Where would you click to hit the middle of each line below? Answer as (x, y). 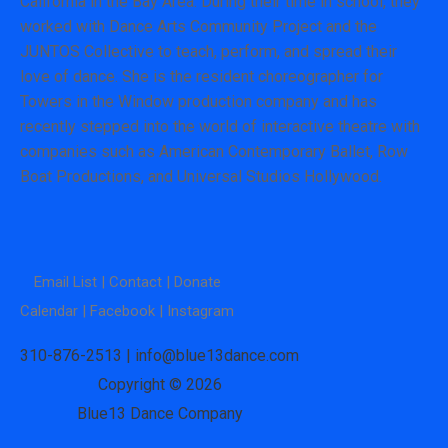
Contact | (141, 281)
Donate (197, 281)
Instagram (200, 310)
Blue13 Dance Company (159, 413)
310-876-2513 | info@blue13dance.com (159, 355)
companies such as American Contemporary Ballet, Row (214, 151)
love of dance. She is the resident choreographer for (201, 76)
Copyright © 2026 (159, 384)
